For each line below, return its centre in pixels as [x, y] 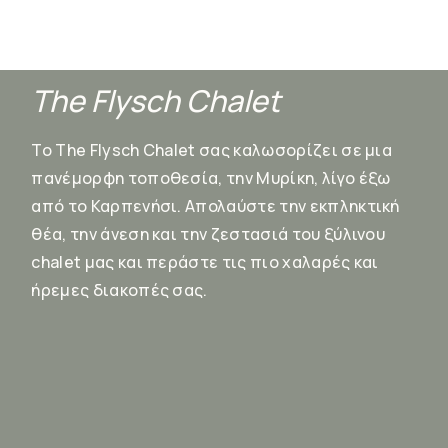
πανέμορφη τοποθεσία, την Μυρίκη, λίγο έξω [211, 177]
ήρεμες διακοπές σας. [119, 289]
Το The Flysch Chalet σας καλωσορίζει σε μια [212, 149]
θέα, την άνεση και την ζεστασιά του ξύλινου [208, 233]
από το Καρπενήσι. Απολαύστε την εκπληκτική [215, 205]
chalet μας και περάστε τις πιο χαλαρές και [205, 261]
